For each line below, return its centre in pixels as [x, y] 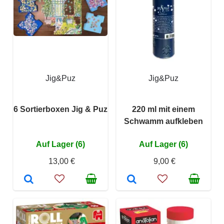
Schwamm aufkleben [163, 121]
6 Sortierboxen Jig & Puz [60, 109]
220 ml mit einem [163, 109]
